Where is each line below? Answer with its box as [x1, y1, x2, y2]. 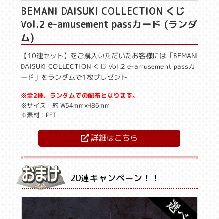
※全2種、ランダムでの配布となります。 [21, 90, 139, 100]
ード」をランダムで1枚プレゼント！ [21, 72, 135, 82]
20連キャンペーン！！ [70, 172, 160, 185]
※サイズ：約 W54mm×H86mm [21, 100, 110, 110]
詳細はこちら [88, 132, 138, 144]
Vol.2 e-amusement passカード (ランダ [21, 18, 198, 31]
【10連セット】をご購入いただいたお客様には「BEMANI [21, 50, 198, 61]
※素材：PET [21, 110, 57, 119]
